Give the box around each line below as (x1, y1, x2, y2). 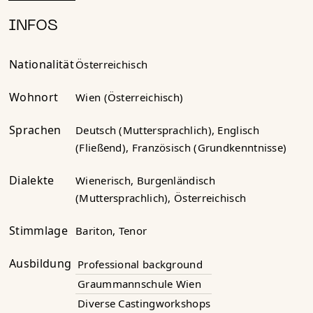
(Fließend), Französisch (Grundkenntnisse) (75, 140, 287, 154)
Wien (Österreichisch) (75, 90, 184, 104)
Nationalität (9, 57, 74, 72)
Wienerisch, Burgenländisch (75, 173, 215, 187)
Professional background (78, 257, 203, 271)
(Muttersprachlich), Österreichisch (75, 191, 247, 205)
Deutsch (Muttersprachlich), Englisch (75, 123, 259, 137)
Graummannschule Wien (78, 277, 201, 291)
